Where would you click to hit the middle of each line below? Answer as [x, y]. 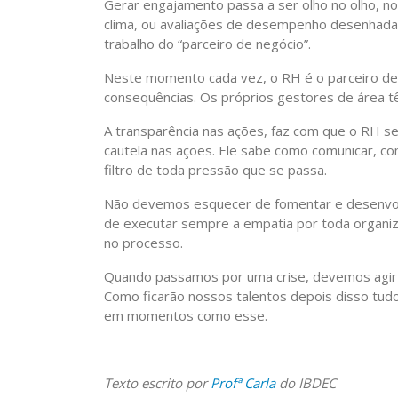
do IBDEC [306, 383]
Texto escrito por [157, 383]
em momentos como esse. [186, 315]
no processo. [143, 243]
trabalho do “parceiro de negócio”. [207, 44]
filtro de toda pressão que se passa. [215, 170]
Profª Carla [243, 383]
